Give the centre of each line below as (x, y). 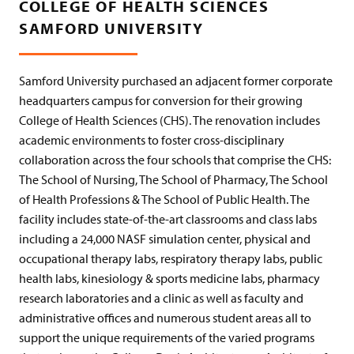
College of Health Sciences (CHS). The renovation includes (170, 120)
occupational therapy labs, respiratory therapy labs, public (171, 258)
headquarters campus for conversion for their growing (161, 100)
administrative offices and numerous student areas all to (166, 317)
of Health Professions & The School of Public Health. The (165, 199)
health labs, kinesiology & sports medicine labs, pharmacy (170, 278)
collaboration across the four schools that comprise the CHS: (175, 159)
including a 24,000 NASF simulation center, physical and (165, 238)
